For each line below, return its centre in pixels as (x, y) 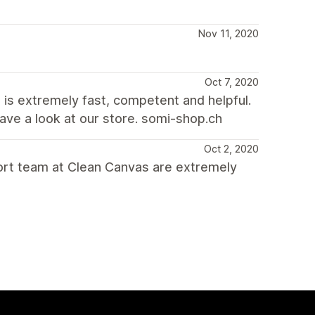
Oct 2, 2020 (231, 149)
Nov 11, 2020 (229, 33)
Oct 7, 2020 (232, 82)
